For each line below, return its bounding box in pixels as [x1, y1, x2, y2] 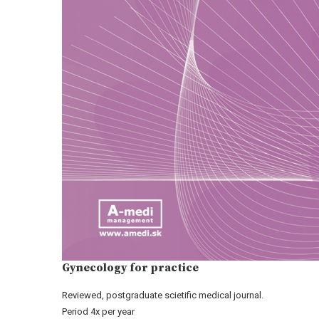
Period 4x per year [62, 306, 135, 317]
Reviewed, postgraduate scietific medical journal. [62, 290, 263, 300]
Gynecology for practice [62, 261, 199, 275]
